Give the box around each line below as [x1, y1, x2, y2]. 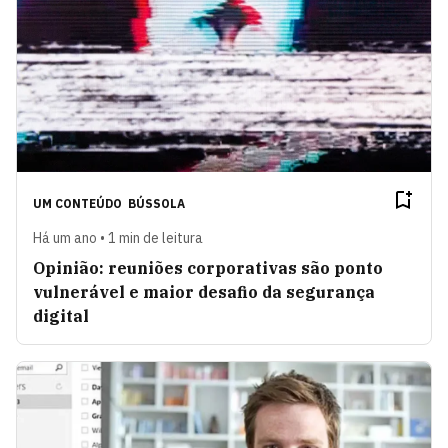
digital [33, 305, 93, 326]
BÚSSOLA [128, 195, 185, 211]
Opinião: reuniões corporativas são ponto [33, 257, 383, 278]
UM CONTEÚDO [33, 195, 125, 211]
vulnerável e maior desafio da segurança [33, 281, 375, 302]
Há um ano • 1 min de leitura [33, 228, 203, 247]
